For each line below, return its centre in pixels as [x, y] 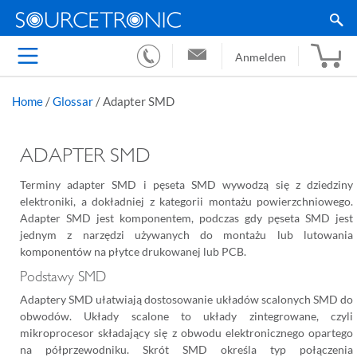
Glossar [73, 101]
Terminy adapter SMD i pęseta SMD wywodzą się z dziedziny [186, 184]
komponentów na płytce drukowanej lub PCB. [133, 251]
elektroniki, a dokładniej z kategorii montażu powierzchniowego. [186, 201]
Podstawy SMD [63, 277]
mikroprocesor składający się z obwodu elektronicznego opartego [186, 333]
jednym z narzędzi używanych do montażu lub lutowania [186, 235]
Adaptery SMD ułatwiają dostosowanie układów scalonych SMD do [186, 299]
